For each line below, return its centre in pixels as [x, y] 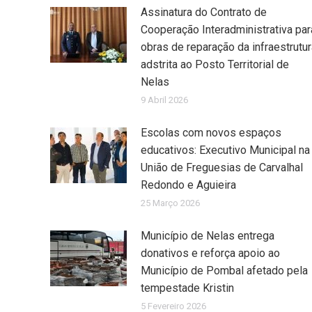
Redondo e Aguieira [188, 185]
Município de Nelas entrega [208, 235]
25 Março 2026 [170, 203]
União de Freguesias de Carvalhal [222, 167]
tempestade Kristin [187, 288]
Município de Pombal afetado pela [224, 270]
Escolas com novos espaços [211, 132]
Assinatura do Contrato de [204, 12]
